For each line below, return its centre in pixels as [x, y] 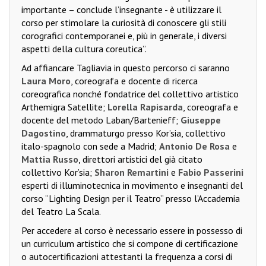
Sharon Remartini [132, 172]
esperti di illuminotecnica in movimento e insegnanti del [132, 186]
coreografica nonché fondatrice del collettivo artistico [130, 94]
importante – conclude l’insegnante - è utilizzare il [121, 10]
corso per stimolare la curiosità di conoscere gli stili [124, 23]
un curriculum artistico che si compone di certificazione [130, 244]
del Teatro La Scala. [61, 212]
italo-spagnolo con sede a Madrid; [90, 146]
